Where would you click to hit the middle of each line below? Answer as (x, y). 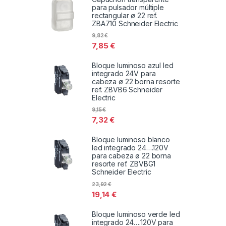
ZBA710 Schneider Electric (135, 23)
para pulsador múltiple (128, 7)
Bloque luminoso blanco (131, 140)
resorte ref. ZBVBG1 (124, 164)
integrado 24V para (124, 74)
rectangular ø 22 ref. (125, 15)
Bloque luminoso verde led (136, 214)
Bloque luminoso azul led (133, 66)
